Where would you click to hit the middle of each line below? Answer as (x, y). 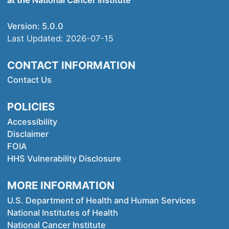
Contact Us (30, 80)
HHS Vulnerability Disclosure (64, 158)
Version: (25, 26)
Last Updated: (37, 38)
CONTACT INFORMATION (72, 65)
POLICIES (31, 107)
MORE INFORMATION (61, 185)
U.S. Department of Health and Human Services (102, 200)
